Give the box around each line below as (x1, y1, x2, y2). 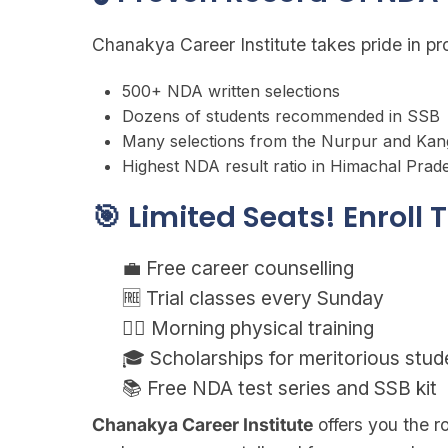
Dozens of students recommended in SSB (122, 106, 440, 126)
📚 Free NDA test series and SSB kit (122, 376, 437, 400)
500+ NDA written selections (122, 81, 340, 101)
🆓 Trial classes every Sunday (122, 286, 384, 310)
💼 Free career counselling (122, 256, 354, 280)
